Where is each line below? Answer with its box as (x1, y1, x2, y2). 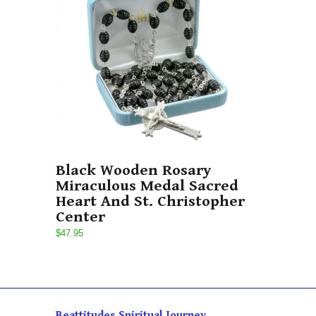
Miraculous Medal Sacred (56, 177, 238, 195)
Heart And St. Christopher (56, 193, 245, 211)
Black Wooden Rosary (56, 162, 211, 180)
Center (56, 208, 105, 226)
